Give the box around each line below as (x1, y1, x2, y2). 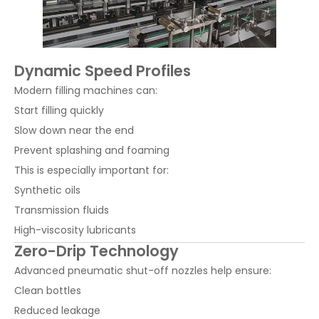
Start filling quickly (14, 103, 104, 118)
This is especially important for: (14, 163, 169, 178)
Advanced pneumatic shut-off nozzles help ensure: (14, 263, 271, 278)
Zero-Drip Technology (14, 241, 179, 262)
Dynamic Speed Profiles (14, 61, 191, 82)
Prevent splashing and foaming (14, 143, 169, 158)
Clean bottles (14, 283, 81, 298)
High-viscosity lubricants (14, 223, 136, 238)
